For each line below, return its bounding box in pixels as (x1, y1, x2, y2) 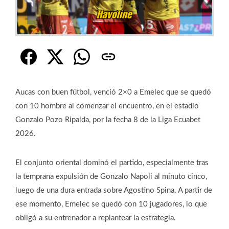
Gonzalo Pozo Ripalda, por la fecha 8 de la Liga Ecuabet (15, 116, 200, 124)
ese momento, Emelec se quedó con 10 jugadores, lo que (15, 200, 207, 208)
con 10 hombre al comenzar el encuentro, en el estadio (15, 102, 199, 110)
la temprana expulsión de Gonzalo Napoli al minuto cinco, (15, 172, 207, 180)
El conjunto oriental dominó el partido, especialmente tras (15, 158, 209, 167)
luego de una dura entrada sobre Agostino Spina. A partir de (15, 186, 212, 194)
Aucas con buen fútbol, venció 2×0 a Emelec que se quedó (15, 88, 211, 96)
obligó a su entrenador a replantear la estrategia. (15, 214, 176, 222)
